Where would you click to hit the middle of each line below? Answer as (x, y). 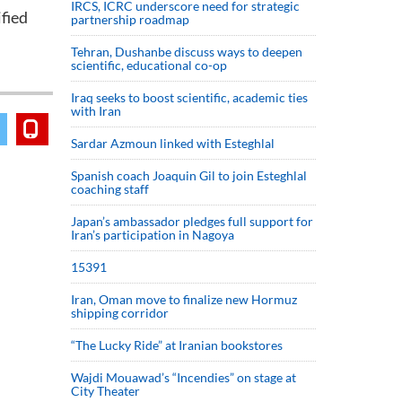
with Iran (96, 111)
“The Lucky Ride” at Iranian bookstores (177, 345)
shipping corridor (120, 313)
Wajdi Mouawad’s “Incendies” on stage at (184, 377)
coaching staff (110, 189)
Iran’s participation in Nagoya (153, 235)
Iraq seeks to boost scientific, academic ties (189, 97)
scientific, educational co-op (149, 65)
